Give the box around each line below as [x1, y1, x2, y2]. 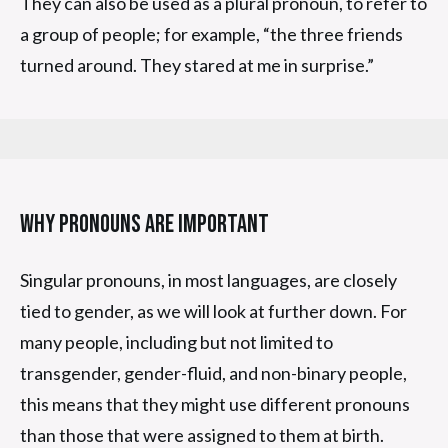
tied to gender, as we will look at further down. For [20, 299, 407, 322]
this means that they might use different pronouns [20, 392, 410, 415]
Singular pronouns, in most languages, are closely [20, 268, 397, 291]
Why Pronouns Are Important [20, 208, 269, 240]
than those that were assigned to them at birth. [20, 423, 384, 446]
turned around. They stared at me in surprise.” [20, 53, 374, 76]
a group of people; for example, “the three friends [20, 22, 403, 45]
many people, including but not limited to [20, 330, 333, 353]
